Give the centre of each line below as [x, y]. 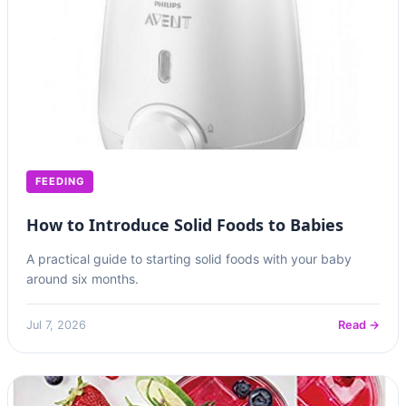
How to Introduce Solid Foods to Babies [185, 225]
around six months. [82, 279]
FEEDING [60, 181]
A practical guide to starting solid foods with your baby [189, 259]
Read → [359, 325]
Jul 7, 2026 [56, 325]
